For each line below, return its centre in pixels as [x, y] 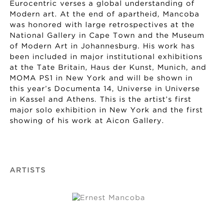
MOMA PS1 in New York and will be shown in [101, 78]
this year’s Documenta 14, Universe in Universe [105, 89]
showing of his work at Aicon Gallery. [87, 121]
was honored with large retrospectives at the [102, 25]
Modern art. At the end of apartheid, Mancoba [105, 15]
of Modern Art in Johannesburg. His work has [102, 46]
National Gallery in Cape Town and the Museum [107, 36]
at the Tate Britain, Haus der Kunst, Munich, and [108, 68]
